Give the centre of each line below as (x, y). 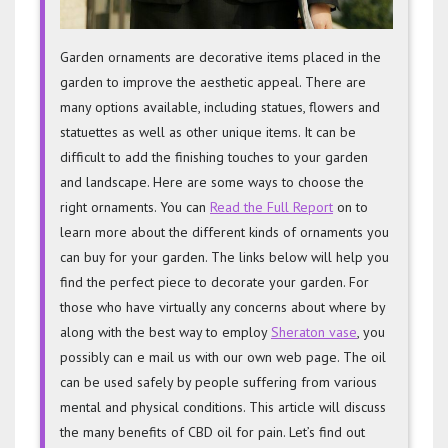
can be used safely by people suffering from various (218, 381)
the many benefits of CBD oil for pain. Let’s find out (212, 431)
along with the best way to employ (165, 331)
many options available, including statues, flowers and (220, 106)
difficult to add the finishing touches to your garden (214, 156)
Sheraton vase (314, 331)
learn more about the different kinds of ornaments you (224, 231)
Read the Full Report (271, 206)
